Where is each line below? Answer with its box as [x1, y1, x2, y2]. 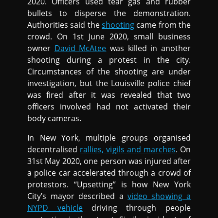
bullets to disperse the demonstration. [27, 8, 191, 19]
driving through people [82, 202, 191, 214]
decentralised [27, 144, 80, 155]
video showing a [127, 191, 191, 202]
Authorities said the [27, 19, 102, 31]
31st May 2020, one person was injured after [27, 156, 191, 167]
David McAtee [54, 43, 107, 54]
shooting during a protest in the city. [27, 54, 191, 66]
